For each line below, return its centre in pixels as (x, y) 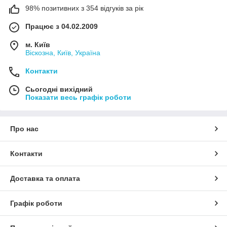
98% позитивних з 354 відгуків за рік (84, 8)
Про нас (24, 129)
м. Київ (38, 45)
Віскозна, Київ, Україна (63, 53)
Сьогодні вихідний (59, 89)
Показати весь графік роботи (78, 97)
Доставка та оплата (45, 178)
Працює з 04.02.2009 (62, 26)
